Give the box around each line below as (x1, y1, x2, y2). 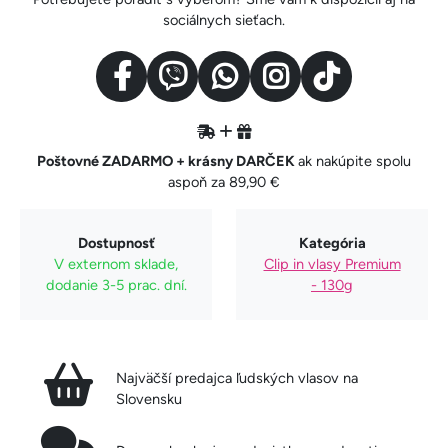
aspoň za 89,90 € (168, 172, 280, 191)
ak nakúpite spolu (298, 151, 411, 170)
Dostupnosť (77, 233, 155, 252)
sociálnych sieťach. (163, 10, 285, 29)
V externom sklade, (54, 254, 178, 273)
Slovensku (116, 389, 182, 408)
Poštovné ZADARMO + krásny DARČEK (37, 151, 298, 170)
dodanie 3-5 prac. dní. (45, 275, 187, 294)
